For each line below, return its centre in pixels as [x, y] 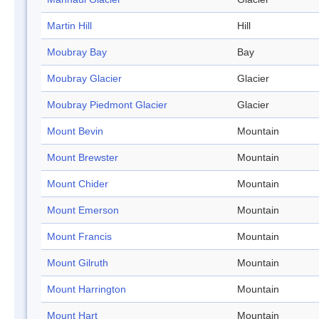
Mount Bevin [75, 131]
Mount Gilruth [78, 263]
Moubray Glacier [84, 79]
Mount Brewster [83, 158]
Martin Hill [69, 26]
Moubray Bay [77, 52]
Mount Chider [78, 184]
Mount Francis [79, 237]
